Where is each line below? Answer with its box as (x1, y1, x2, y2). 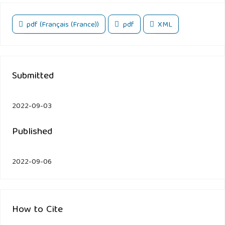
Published (12, 123, 53, 141)
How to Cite (12, 201, 63, 219)
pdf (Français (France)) (25, 18, 99, 32)
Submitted (12, 67, 54, 85)
